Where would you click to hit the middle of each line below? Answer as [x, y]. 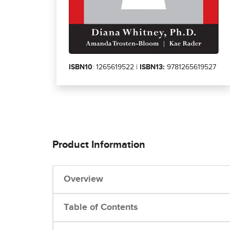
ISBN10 [81, 68]
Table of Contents [101, 208]
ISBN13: [152, 68]
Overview [83, 179]
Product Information [99, 145]
